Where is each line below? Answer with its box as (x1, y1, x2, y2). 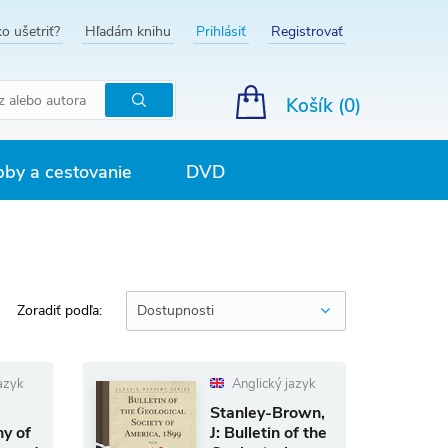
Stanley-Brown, (210, 402, 326, 424)
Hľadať (138, 114, 188, 136)
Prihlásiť (196, 22, 246, 41)
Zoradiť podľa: (17, 300, 102, 320)
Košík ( (286, 93, 344, 119)
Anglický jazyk (229, 375, 317, 393)
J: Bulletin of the (210, 422, 328, 444)
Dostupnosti (137, 301, 214, 320)
